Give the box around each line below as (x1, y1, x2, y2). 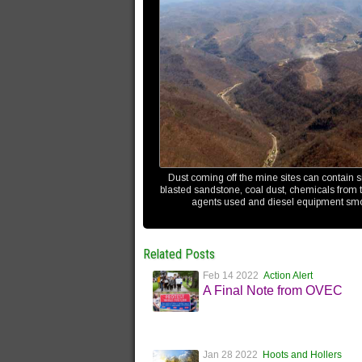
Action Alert (263, 270, 314, 282)
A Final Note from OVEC (203, 284, 343, 298)
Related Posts (143, 246, 215, 263)
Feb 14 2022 (203, 270, 264, 282)
